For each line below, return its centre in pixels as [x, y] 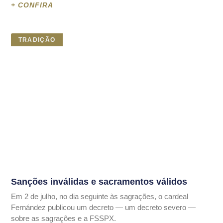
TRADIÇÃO [37, 40]
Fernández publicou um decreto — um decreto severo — [104, 207]
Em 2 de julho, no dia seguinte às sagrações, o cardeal [100, 196]
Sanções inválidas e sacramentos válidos [99, 181]
